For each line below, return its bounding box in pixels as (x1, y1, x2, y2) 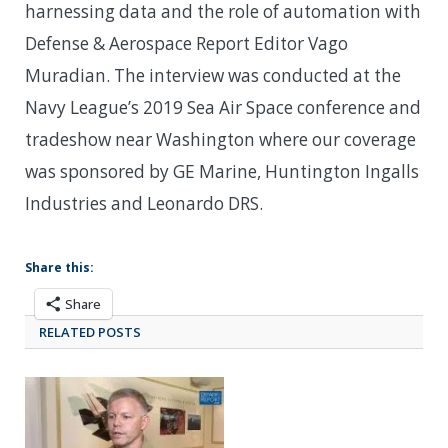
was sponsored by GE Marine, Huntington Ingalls (25, 159, 419, 183)
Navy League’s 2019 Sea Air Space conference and (25, 95, 421, 119)
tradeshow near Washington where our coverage (25, 127, 416, 151)
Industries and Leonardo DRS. (25, 191, 263, 215)
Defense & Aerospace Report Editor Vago (25, 31, 348, 55)
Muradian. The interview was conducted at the (25, 63, 401, 87)
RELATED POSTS (39, 322, 141, 341)
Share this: (25, 258, 94, 276)
